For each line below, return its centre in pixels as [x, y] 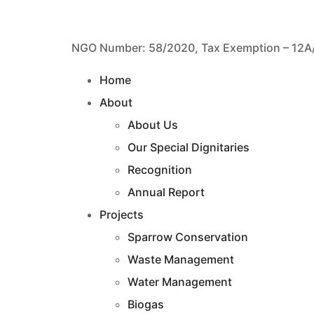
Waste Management [181, 260]
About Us [153, 125]
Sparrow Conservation [188, 237]
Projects [122, 215]
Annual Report [166, 192]
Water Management [180, 282]
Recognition [160, 170]
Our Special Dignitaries [189, 148]
